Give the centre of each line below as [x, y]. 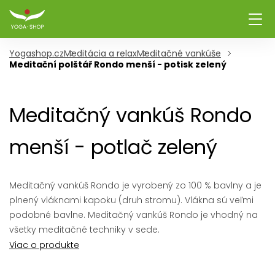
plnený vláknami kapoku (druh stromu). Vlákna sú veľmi [131, 200]
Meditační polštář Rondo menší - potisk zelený [118, 64]
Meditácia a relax [100, 53]
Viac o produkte [44, 245]
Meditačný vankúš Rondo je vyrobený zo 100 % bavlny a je [135, 185]
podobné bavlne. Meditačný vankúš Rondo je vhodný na [134, 215]
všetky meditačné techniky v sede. [84, 230]
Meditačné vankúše [179, 53]
